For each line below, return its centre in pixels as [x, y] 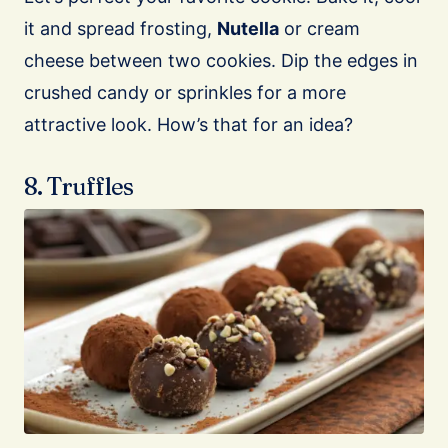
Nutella [248, 28]
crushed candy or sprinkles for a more [185, 92]
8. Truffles [79, 186]
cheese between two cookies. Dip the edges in [221, 60]
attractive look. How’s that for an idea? [188, 124]
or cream [319, 28]
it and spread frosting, [120, 28]
